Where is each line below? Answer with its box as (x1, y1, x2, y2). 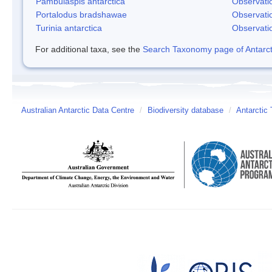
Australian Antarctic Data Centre (21, 106, 134, 115)
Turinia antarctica (36, 22, 102, 33)
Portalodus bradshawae (36, 9, 127, 19)
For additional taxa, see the (35, 44, 143, 54)
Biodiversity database (148, 106, 223, 115)
